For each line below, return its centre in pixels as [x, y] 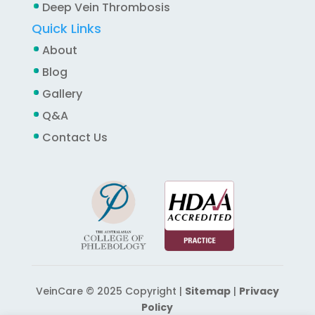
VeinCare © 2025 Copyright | [110, 291]
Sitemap [207, 291]
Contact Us [75, 137]
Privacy [259, 291]
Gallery [62, 94]
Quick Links [66, 28]
